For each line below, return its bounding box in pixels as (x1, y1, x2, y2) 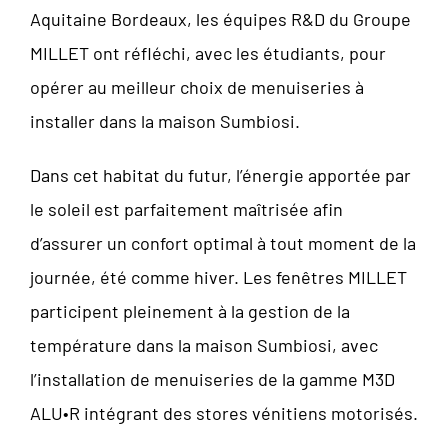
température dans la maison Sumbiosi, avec (30, 333, 378, 356)
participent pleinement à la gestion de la (30, 299, 350, 322)
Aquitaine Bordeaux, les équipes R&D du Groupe (30, 7, 411, 30)
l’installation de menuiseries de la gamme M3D (30, 367, 395, 390)
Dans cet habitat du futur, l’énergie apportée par (30, 163, 411, 186)
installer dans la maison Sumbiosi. (30, 109, 300, 132)
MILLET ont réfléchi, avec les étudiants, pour (30, 41, 386, 64)
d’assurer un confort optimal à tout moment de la (30, 231, 416, 254)
